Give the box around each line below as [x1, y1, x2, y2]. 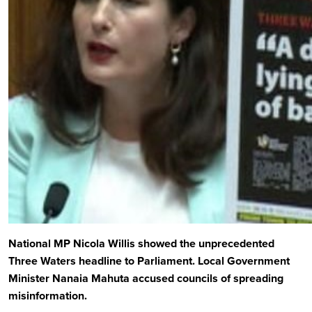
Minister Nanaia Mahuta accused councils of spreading [8, 270, 283, 286]
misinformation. [8, 288, 87, 304]
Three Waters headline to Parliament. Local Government [8, 253, 290, 269]
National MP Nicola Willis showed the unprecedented [8, 235, 274, 251]
